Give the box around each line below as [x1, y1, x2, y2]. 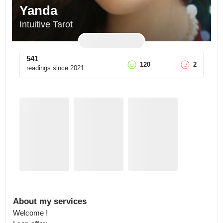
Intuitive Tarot [19, 19, 73, 29]
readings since [26, 64, 68, 72]
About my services [13, 197, 87, 206]
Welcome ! [13, 209, 50, 217]
